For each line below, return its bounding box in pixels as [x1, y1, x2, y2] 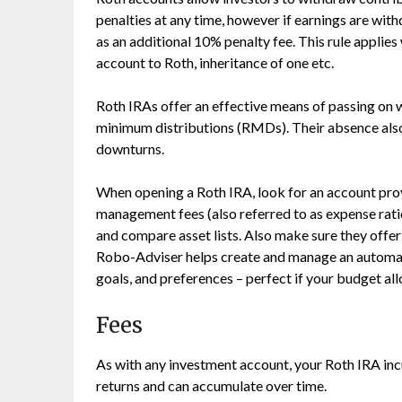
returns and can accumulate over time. [96, 377, 327, 394]
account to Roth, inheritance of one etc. [96, 54, 334, 71]
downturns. [96, 140, 164, 157]
